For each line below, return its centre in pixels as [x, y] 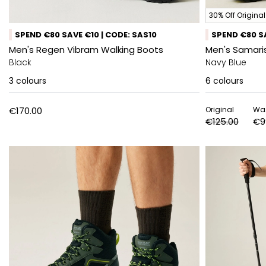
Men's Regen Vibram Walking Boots [86, 50]
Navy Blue [226, 62]
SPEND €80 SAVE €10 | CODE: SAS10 [86, 35]
